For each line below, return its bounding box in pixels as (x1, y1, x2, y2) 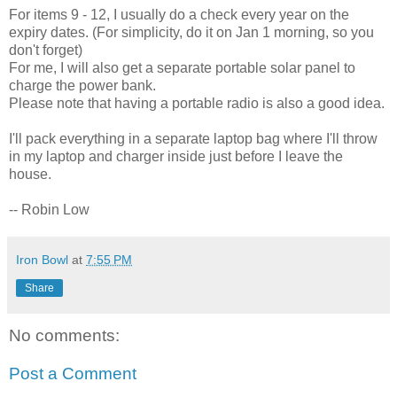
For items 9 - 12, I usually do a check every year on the (9, 6, 349, 22)
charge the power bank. (9, 77, 156, 93)
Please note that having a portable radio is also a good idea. (9, 95, 385, 111)
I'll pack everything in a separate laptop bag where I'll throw (9, 130, 378, 146)
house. (9, 166, 51, 182)
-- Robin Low (9, 201, 90, 217)
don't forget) (9, 42, 82, 58)
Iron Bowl (16, 252, 68, 267)
